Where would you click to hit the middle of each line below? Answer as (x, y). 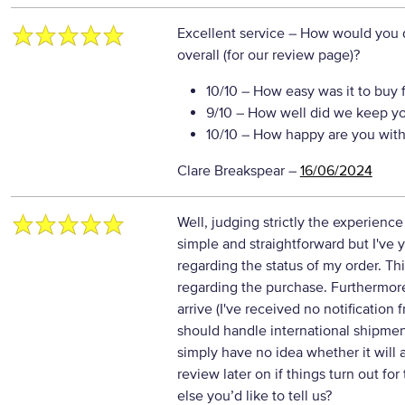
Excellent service (232, 33)
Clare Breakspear (231, 171)
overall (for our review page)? (268, 55)
